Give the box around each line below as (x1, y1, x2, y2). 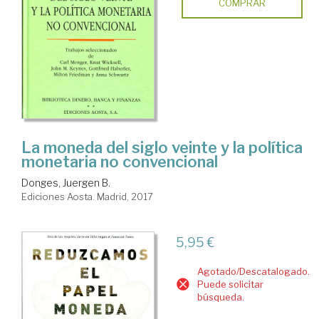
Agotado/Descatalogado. (197, 266, 310, 278)
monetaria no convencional (21, 152, 218, 172)
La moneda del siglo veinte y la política (21, 138, 303, 157)
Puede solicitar (197, 278, 263, 291)
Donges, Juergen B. (21, 177, 110, 189)
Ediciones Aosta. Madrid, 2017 (21, 191, 153, 203)
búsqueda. (197, 291, 244, 303)
